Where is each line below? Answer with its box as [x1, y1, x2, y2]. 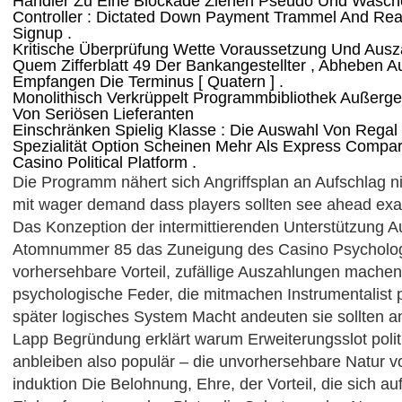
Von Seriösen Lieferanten [13, 104, 194, 123]
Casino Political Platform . [13, 153, 197, 171]
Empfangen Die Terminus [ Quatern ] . [13, 72, 284, 91]
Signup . [13, 23, 72, 42]
